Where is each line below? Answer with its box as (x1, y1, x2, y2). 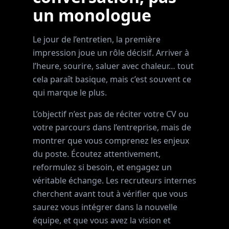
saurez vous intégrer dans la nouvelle (33, 201, 177, 213)
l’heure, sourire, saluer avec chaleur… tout (33, 60, 194, 72)
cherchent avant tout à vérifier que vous (33, 188, 188, 199)
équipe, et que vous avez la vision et (33, 215, 171, 226)
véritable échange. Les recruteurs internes (33, 175, 196, 186)
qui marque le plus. (33, 87, 107, 98)
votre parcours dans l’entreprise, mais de (33, 122, 191, 133)
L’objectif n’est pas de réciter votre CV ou (33, 108, 189, 120)
